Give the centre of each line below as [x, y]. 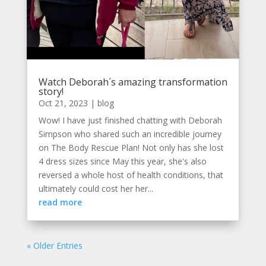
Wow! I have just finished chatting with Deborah [130, 121]
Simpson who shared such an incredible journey [130, 134]
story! [51, 92]
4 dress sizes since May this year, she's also [122, 161]
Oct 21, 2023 [63, 103]
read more [60, 202]
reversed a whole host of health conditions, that [131, 175]
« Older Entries [54, 246]
